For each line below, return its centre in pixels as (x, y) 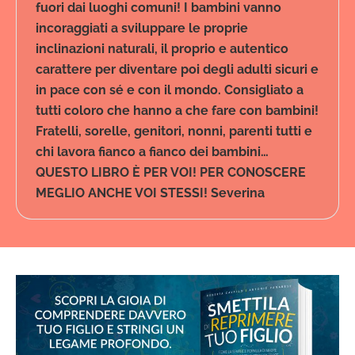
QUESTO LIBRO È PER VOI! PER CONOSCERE (171, 172)
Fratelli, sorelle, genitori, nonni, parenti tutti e (174, 131)
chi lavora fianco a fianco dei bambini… (152, 152)
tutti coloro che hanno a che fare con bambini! (177, 111)
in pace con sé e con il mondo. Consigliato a (170, 90)
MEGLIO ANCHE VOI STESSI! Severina (150, 193)
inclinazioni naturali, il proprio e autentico (162, 49)
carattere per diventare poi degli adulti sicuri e (177, 69)
